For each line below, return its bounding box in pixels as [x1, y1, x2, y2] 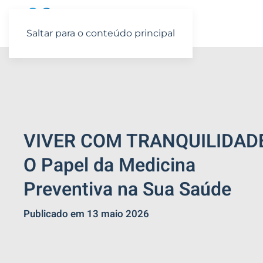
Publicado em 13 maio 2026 [23, 207, 149, 222]
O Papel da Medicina [23, 151, 195, 180]
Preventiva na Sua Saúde [23, 176, 231, 204]
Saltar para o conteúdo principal [26, 28, 175, 39]
